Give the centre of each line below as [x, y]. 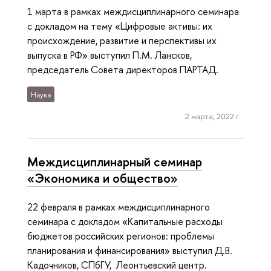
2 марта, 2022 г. [212, 116]
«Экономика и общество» [103, 178]
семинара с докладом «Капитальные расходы [125, 221]
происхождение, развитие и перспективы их [122, 41]
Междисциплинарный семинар [115, 161]
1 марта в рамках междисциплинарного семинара [133, 12]
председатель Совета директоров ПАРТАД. [123, 70]
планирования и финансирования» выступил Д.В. [130, 250]
